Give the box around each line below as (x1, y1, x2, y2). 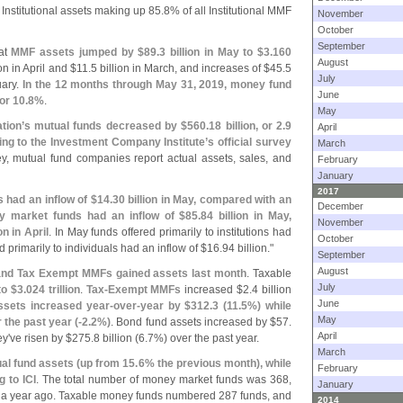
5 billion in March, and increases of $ (90, 62, 271, 75)
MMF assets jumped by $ (11, 46, 145, 58)
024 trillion (25, 283, 80, 296)
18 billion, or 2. (209, 120, 286, 132)
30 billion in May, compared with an (112, 193, 291, 206)
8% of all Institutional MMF (164, 4, 291, 17)
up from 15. (80, 357, 139, 370)
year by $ (139, 300, 192, 312)
